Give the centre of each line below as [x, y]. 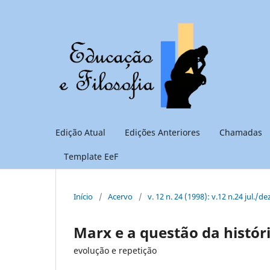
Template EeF [91, 156]
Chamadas [241, 132]
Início [83, 196]
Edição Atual [80, 132]
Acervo [120, 196]
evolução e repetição [115, 250]
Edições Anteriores [162, 132]
